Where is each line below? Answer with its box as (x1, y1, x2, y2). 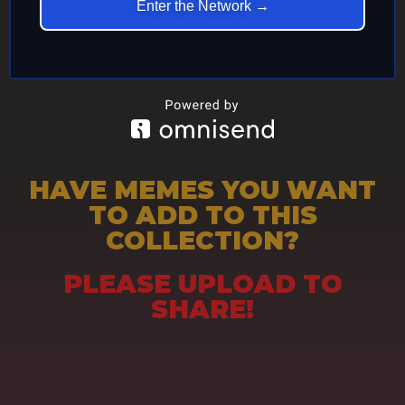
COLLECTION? (106, 225, 299, 256)
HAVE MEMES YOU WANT (29, 174, 376, 205)
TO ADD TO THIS (88, 200, 317, 231)
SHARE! (151, 294, 254, 325)
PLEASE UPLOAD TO (62, 268, 343, 299)
